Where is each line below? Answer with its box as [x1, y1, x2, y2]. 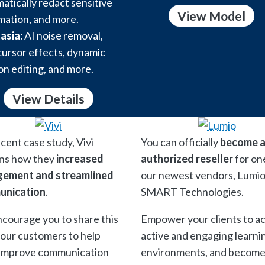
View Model [177, 8, 245, 23]
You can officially [140, 135, 220, 149]
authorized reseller [140, 152, 233, 166]
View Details [12, 91, 85, 106]
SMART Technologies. [140, 185, 244, 199]
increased [56, 152, 104, 166]
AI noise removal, [22, 28, 103, 42]
